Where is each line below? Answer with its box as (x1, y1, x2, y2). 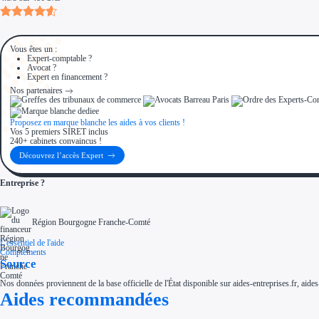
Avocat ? (27, 62, 57, 73)
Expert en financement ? (27, 71, 108, 82)
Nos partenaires (10, 85, 63, 95)
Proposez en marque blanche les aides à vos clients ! (10, 117, 186, 128)
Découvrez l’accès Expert (19, 151, 104, 160)
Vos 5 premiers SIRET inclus (10, 127, 109, 137)
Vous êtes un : (10, 43, 58, 54)
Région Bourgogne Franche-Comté (32, 217, 150, 228)
